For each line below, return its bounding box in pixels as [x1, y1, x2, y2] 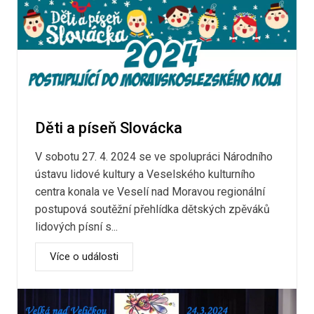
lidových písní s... [35, 219, 118, 233]
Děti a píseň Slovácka [35, 118, 182, 137]
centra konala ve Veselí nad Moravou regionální [35, 184, 265, 198]
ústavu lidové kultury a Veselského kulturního [35, 167, 255, 181]
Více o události [50, 250, 118, 263]
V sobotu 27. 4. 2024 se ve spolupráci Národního [35, 149, 273, 163]
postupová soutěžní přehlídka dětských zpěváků [35, 202, 270, 216]
